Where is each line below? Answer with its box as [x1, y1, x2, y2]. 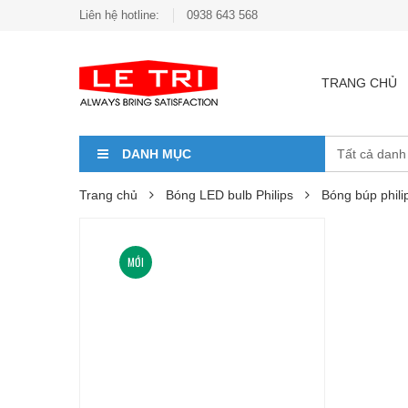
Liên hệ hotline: [79, 8, 159, 22]
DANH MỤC [122, 147, 191, 161]
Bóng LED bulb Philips [166, 188, 293, 202]
